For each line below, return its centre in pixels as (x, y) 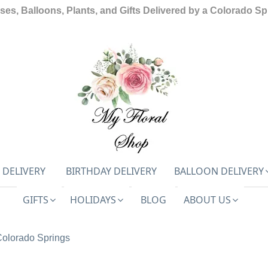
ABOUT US (207, 200)
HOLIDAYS (93, 200)
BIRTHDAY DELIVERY (111, 171)
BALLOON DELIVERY (219, 171)
